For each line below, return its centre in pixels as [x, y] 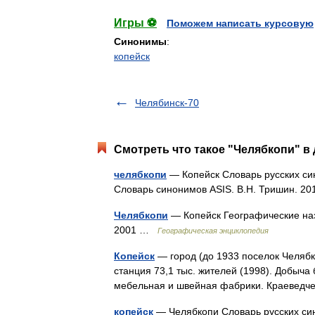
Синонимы [140, 41]
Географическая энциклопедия [213, 231]
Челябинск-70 [167, 103]
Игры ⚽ [135, 23]
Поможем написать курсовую [240, 23]
